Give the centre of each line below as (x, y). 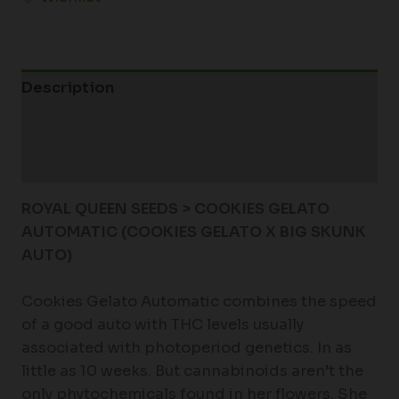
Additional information (111, 126)
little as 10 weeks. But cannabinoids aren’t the (192, 371)
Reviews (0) (67, 164)
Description (67, 88)
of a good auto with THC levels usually (162, 325)
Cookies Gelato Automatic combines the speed (199, 301)
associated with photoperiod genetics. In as (186, 348)
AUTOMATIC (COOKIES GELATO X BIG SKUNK (193, 232)
